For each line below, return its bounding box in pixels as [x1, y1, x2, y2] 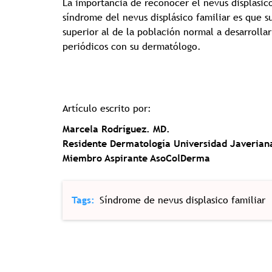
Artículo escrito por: [63, 103, 154, 115]
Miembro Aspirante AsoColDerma [63, 152, 210, 165]
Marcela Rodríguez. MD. [63, 123, 170, 135]
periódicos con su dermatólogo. [63, 41, 201, 53]
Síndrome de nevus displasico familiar [100, 194, 265, 206]
